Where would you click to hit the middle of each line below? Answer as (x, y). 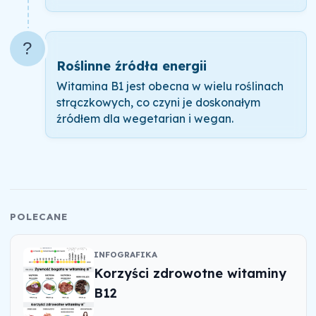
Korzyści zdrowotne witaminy (190, 274)
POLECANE (39, 217)
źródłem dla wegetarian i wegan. (145, 119)
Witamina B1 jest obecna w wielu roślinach (170, 86)
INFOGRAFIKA (125, 254)
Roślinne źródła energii (131, 66)
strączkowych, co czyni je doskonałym (158, 103)
